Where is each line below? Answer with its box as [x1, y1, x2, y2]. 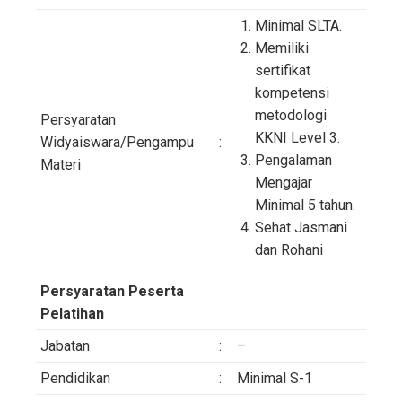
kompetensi [255, 84, 329, 102]
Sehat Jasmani [255, 219, 347, 237]
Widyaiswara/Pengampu [40, 134, 194, 152]
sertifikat [255, 62, 310, 80]
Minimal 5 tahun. [255, 197, 355, 214]
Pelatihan [40, 305, 104, 323]
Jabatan [40, 337, 90, 355]
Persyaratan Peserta [40, 283, 184, 301]
